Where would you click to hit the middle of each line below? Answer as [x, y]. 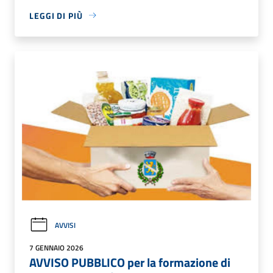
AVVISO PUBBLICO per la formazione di [130, 262]
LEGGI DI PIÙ [56, 15]
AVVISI [65, 225]
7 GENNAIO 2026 [56, 247]
